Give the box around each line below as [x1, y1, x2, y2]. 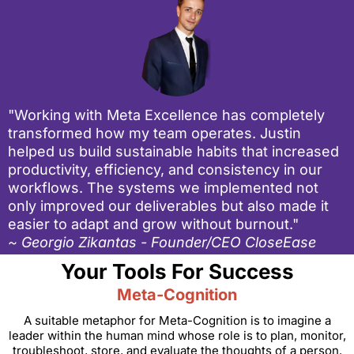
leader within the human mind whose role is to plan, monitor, [8, 328, 346, 344]
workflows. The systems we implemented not [8, 179, 318, 197]
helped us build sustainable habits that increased [8, 143, 339, 160]
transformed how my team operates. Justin [8, 125, 301, 142]
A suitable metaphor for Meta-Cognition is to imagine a [23, 313, 331, 329]
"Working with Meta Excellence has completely [8, 107, 325, 124]
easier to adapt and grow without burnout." [8, 216, 299, 233]
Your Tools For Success [60, 259, 294, 284]
